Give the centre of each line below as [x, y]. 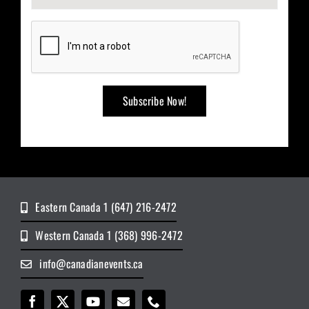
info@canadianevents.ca [91, 264]
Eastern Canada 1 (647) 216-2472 [106, 207]
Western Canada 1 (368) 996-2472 [109, 236]
